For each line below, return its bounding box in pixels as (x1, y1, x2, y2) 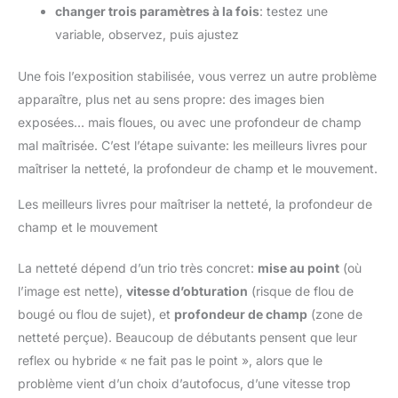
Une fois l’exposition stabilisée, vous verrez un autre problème (18, 68, 377, 84)
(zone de (307, 306, 362, 322)
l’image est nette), (18, 283, 126, 298)
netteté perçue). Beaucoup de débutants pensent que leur (18, 329, 357, 345)
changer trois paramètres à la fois (55, 3, 259, 19)
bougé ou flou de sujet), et (18, 306, 174, 322)
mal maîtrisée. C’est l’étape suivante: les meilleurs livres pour (18, 137, 367, 153)
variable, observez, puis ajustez (55, 26, 239, 42)
